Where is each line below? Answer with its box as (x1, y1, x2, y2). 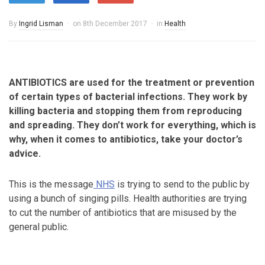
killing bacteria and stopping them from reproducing (9, 105, 242, 117)
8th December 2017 (83, 20, 147, 28)
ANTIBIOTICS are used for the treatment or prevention (9, 77, 254, 88)
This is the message (9, 179, 93, 190)
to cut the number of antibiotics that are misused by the (9, 207, 237, 218)
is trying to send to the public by (115, 179, 250, 190)
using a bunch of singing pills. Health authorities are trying (9, 193, 247, 204)
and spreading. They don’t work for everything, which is (9, 119, 256, 131)
